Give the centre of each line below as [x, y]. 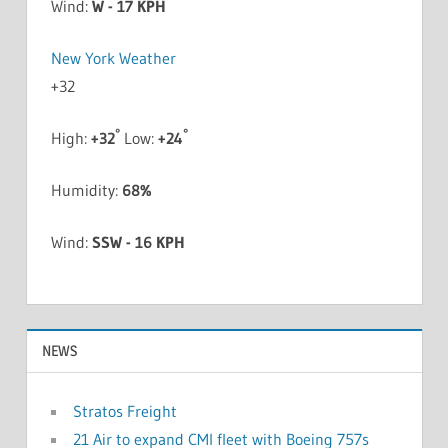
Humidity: [86, 189]
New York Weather [113, 57]
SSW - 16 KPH [138, 241]
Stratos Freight [124, 411]
